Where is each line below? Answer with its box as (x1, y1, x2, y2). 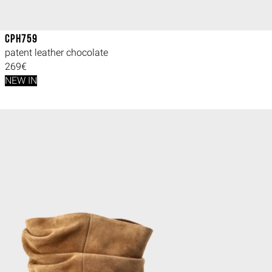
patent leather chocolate (4, 47, 108, 58)
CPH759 (4, 34, 38, 46)
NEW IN (4, 75, 37, 86)
